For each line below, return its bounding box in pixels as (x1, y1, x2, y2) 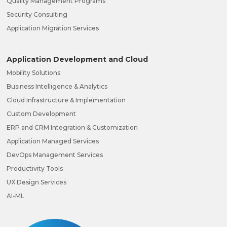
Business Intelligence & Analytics (7, 82, 108, 90)
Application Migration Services (7, 24, 99, 32)
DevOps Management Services (7, 150, 103, 159)
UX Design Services (7, 178, 67, 186)
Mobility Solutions (7, 68, 61, 77)
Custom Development (7, 109, 77, 118)
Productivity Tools (7, 164, 63, 172)
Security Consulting (7, 10, 68, 18)
